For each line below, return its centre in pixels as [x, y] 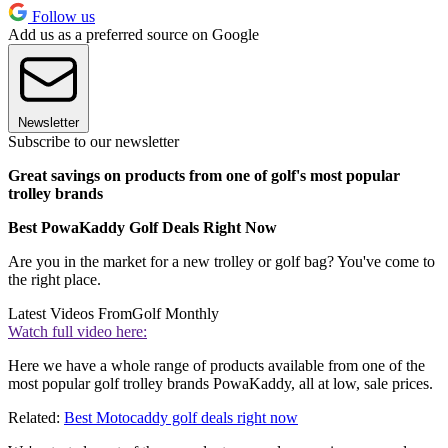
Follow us [61, 17]
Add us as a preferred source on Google [133, 35]
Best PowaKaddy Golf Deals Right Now [142, 228]
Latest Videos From [70, 314]
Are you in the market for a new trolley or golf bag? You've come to [221, 262]
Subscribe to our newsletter [93, 142]
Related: [36, 418]
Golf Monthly [175, 314]
